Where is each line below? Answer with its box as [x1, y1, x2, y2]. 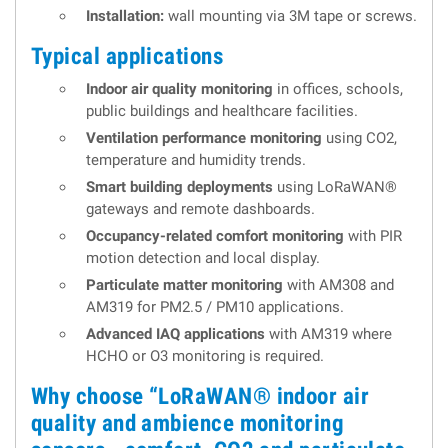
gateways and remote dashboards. [86, 200, 315, 219]
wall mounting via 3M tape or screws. [164, 7, 417, 26]
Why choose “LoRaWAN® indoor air [31, 383, 370, 411]
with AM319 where [265, 325, 392, 344]
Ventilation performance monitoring [86, 129, 322, 148]
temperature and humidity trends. [86, 151, 306, 170]
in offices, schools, [273, 80, 403, 99]
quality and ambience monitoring [31, 410, 345, 438]
